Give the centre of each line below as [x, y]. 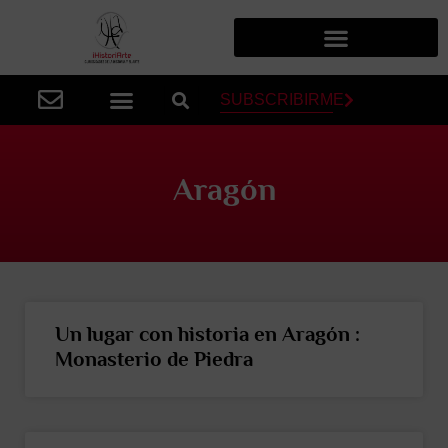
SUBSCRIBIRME [282, 99]
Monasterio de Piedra [154, 359]
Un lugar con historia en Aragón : [207, 334]
